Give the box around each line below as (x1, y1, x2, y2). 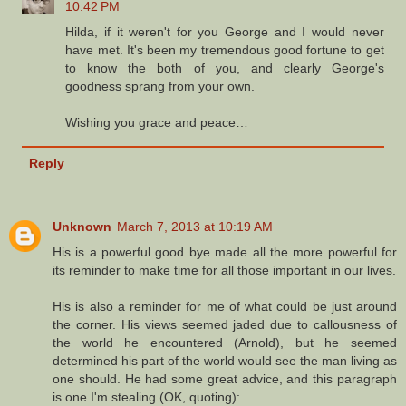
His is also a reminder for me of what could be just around (53, 299, 397, 314)
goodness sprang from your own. (65, 79, 256, 94)
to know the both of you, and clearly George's (65, 61, 384, 76)
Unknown (53, 219, 111, 235)
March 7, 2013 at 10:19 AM (117, 219, 273, 235)
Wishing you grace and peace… (65, 115, 249, 130)
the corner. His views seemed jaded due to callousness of (53, 317, 397, 333)
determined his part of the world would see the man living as (53, 353, 397, 369)
